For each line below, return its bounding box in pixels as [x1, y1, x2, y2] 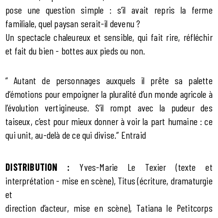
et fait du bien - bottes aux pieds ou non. [5, 45, 145, 57]
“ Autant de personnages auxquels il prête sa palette [5, 74, 213, 87]
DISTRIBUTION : [5, 161, 80, 173]
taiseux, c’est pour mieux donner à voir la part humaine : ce [5, 115, 213, 127]
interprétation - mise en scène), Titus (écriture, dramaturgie [5, 175, 213, 187]
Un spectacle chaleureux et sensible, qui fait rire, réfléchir [5, 31, 213, 43]
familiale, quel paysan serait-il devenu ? [5, 18, 141, 30]
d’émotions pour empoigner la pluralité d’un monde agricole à [5, 88, 213, 100]
